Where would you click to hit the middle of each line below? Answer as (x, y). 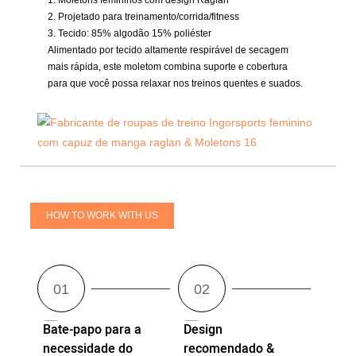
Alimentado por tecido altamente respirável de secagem (168, 50)
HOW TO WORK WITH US (103, 215)
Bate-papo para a (93, 330)
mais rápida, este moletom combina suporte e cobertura (168, 66)
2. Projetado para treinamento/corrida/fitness (143, 16)
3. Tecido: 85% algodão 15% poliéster (130, 33)
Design (203, 330)
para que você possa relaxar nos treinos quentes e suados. (175, 83)
